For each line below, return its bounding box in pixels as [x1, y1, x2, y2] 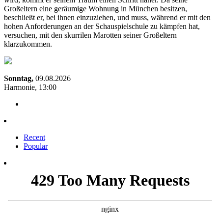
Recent [24, 133, 45, 142]
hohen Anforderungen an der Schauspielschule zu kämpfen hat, [4, 22, 200, 31]
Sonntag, [4, 74, 35, 83]
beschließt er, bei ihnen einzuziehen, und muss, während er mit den [4, 13, 211, 22]
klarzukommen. [4, 40, 52, 49]
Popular [24, 142, 48, 151]
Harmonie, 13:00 [4, 83, 56, 92]
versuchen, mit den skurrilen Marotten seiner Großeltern [4, 31, 177, 40]
